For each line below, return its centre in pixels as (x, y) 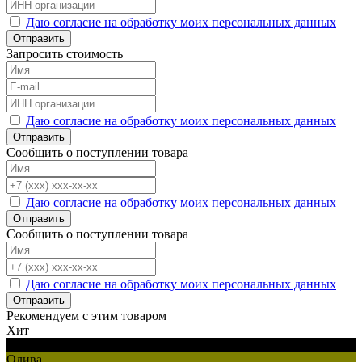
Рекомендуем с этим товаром (86, 316)
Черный (28, 345)
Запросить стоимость (65, 54)
